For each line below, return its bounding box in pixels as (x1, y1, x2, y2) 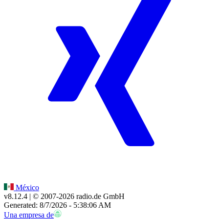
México (14, 183, 39, 192)
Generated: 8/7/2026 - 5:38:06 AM (4, 201, 111, 210)
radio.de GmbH (74, 192, 125, 201)
